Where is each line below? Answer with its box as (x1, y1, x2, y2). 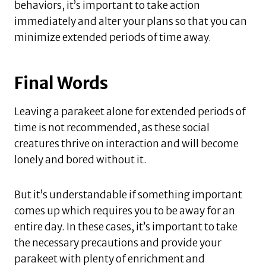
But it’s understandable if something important (14, 188, 242, 201)
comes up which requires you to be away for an (14, 204, 235, 217)
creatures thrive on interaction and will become (14, 137, 239, 150)
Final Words (14, 72, 108, 94)
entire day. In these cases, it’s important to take (14, 220, 237, 233)
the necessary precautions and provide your (14, 236, 221, 249)
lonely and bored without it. (14, 153, 147, 166)
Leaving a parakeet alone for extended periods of (14, 104, 246, 118)
